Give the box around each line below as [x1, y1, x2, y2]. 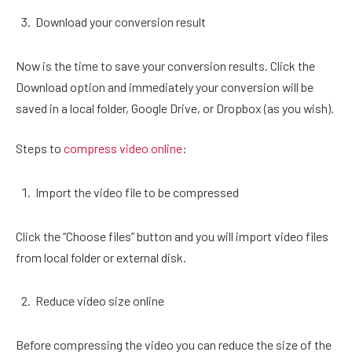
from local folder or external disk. [16, 249, 186, 265]
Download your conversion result [35, 13, 206, 29]
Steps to [16, 141, 64, 156]
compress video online [64, 141, 182, 156]
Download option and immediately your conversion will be [16, 79, 313, 94]
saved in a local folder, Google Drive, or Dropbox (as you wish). [16, 100, 336, 115]
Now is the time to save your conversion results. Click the [16, 57, 315, 73]
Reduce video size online [35, 293, 164, 309]
